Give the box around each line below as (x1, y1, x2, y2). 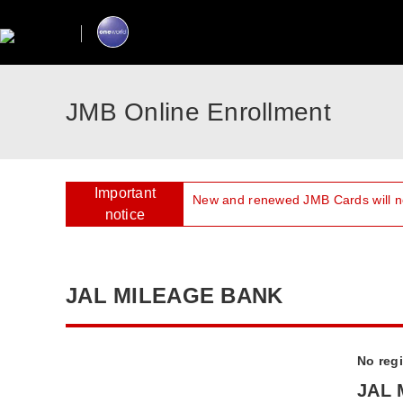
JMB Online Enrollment (66, 98, 331, 126)
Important (94, 185, 157, 201)
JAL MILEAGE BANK (66, 283, 283, 308)
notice (104, 207, 146, 222)
